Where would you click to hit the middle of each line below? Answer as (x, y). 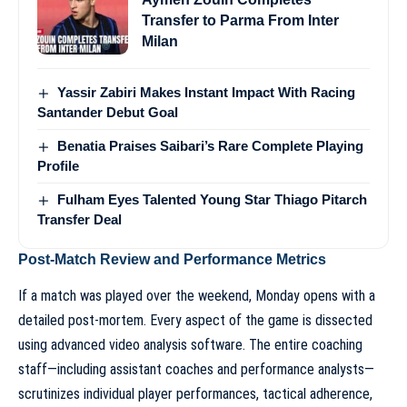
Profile (58, 166)
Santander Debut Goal (108, 112)
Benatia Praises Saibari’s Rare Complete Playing (211, 146)
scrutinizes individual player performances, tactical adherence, (195, 394)
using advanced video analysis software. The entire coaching (190, 345)
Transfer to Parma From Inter (240, 20)
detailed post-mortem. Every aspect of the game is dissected (195, 321)
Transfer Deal (79, 220)
